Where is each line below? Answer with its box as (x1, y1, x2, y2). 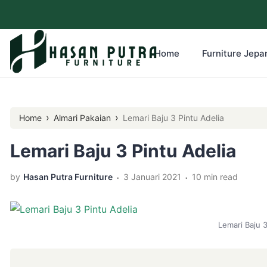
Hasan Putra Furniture (23, 172, 113, 182)
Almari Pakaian (54, 113, 111, 123)
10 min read (192, 172, 238, 182)
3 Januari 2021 (123, 172, 181, 182)
